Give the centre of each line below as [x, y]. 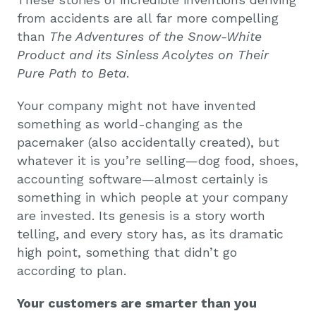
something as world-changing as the [130, 123]
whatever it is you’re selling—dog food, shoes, [158, 160]
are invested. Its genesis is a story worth [141, 215]
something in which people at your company [152, 197]
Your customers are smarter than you [137, 303]
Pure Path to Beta [72, 73]
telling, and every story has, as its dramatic [150, 233]
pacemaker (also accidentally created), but [148, 142]
